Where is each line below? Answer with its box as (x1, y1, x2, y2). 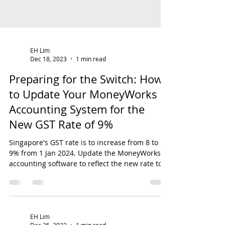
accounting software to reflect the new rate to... (9, 204, 168, 213)
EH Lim (30, 91, 50, 99)
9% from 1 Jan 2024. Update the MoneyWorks (9, 193, 161, 203)
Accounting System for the (9, 147, 145, 162)
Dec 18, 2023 (30, 100, 67, 108)
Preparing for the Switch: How (9, 117, 163, 132)
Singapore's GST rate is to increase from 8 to (9, 183, 158, 192)
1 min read (76, 100, 106, 108)
